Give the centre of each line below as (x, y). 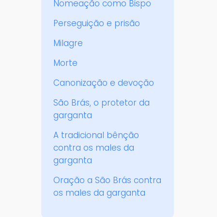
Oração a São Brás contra (108, 180)
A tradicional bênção (96, 135)
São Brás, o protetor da (102, 103)
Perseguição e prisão (97, 23)
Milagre (68, 43)
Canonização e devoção (104, 83)
